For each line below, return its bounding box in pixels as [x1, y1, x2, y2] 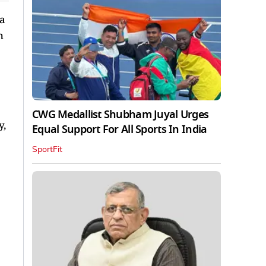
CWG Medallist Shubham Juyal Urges [32, 107, 209, 123]
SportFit [32, 145, 62, 154]
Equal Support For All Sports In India [32, 122, 207, 138]
